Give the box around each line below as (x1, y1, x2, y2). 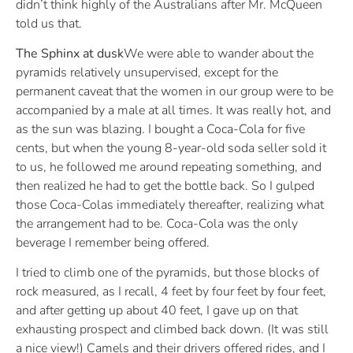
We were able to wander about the (124, 44, 314, 62)
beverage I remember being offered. (16, 233, 210, 251)
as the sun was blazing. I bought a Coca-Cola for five (16, 120, 305, 138)
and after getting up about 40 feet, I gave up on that (16, 302, 298, 320)
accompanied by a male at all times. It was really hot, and (16, 101, 331, 119)
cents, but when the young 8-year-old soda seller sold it (16, 139, 326, 157)
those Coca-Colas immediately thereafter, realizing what (16, 195, 324, 214)
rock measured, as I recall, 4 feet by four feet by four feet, (16, 283, 326, 301)
